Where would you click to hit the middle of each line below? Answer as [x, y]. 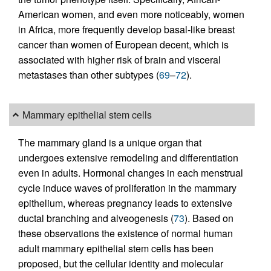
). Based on [209, 218]
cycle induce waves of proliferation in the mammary [127, 188]
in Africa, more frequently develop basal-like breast [126, 30]
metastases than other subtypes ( [89, 75]
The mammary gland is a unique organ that [110, 142]
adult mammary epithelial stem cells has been [116, 248]
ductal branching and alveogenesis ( [96, 218]
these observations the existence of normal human [126, 233]
